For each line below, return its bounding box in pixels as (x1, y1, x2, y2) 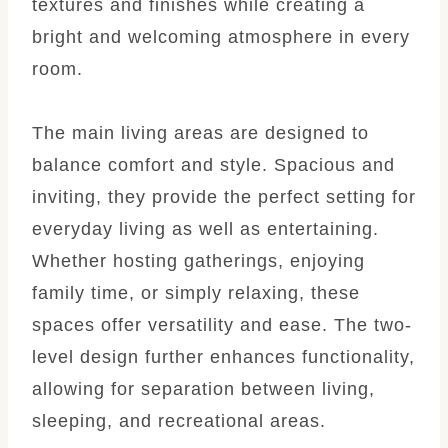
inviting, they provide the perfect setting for (32, 186, 416, 207)
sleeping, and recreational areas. (32, 410, 326, 431)
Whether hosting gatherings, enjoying (32, 250, 365, 271)
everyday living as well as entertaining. (32, 218, 379, 239)
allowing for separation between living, (32, 378, 375, 399)
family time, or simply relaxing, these (32, 282, 360, 303)
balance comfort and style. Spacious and (32, 154, 395, 175)
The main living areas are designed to (32, 122, 369, 143)
